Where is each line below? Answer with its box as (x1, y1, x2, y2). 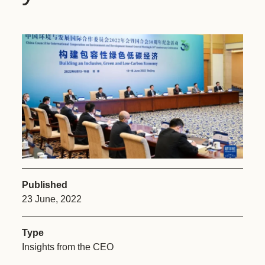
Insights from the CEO (22, 242, 114, 253)
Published (22, 180, 67, 190)
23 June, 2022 (22, 194, 82, 205)
